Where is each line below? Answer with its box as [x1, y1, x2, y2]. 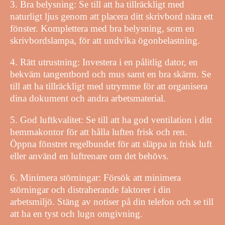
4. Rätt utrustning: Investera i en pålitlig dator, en [10, 56, 198, 67]
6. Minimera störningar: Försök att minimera [10, 172, 181, 183]
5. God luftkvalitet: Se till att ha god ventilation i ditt [10, 114, 212, 125]
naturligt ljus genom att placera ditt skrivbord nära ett [10, 11, 213, 22]
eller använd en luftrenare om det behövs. [10, 150, 169, 161]
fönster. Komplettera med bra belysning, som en [10, 23, 194, 34]
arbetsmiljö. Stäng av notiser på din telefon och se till [10, 196, 213, 207]
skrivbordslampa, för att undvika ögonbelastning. [10, 35, 200, 46]
